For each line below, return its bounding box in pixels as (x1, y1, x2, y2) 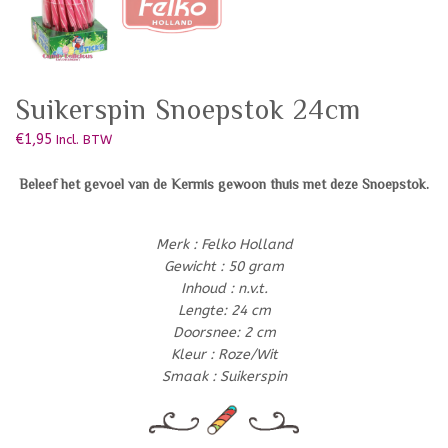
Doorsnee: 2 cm (172, 323, 276, 341)
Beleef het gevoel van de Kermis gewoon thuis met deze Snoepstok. (19, 175, 429, 192)
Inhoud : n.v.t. (180, 279, 268, 297)
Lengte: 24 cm (177, 301, 271, 319)
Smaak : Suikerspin (161, 367, 287, 385)
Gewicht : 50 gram (164, 257, 284, 275)
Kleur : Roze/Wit (170, 345, 278, 363)
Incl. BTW (56, 131, 112, 147)
